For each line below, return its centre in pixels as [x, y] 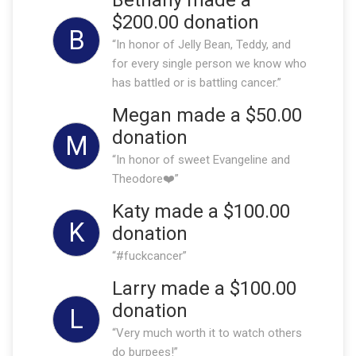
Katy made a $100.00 [201, 211]
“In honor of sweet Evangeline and [201, 159]
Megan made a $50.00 [207, 115]
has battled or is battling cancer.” [197, 82]
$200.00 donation [186, 22]
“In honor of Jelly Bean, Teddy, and [201, 44]
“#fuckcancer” [149, 255]
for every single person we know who [209, 63]
